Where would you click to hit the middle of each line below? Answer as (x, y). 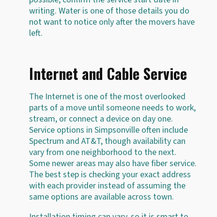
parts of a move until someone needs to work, (112, 108)
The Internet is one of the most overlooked (107, 96)
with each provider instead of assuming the (107, 186)
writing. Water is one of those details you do (109, 11)
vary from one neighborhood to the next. (103, 152)
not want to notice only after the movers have (112, 22)
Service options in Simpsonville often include (108, 130)
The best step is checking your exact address (110, 174)
